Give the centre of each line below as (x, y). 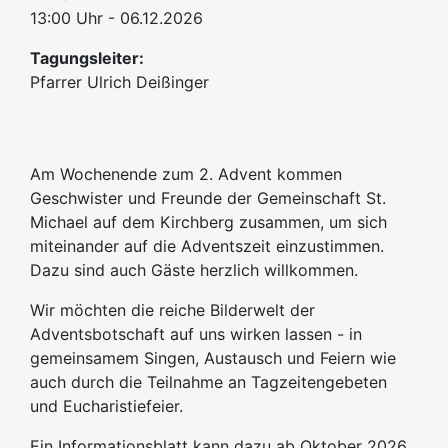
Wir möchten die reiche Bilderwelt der (172, 310)
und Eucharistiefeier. (106, 406)
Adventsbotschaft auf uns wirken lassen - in (196, 334)
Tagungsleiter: (87, 58)
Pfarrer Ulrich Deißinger (119, 82)
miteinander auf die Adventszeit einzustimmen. (207, 246)
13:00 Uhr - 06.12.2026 (116, 18)
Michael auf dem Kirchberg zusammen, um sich (208, 222)
